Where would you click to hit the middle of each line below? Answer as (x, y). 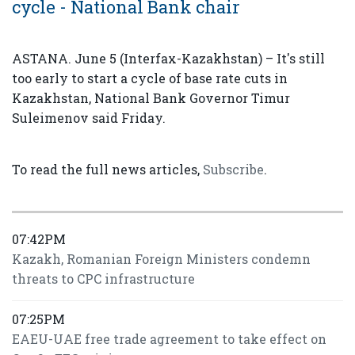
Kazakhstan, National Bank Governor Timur (151, 98)
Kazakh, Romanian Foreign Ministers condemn (161, 259)
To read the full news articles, (107, 169)
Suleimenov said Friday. (89, 118)
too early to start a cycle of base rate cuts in (150, 78)
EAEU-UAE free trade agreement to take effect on (169, 339)
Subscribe (233, 169)
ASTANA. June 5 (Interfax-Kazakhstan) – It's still (168, 58)
